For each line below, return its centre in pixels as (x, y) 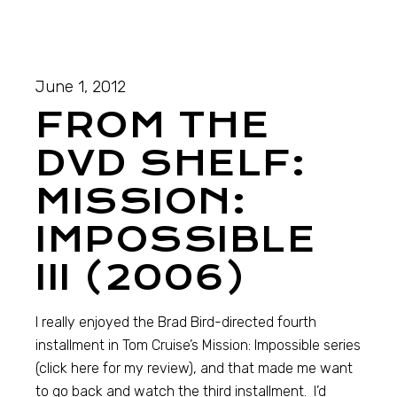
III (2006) (141, 278)
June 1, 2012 (81, 87)
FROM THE (153, 126)
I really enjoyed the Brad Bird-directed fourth (176, 323)
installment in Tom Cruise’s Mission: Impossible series (198, 346)
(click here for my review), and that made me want (195, 369)
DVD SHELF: (171, 164)
